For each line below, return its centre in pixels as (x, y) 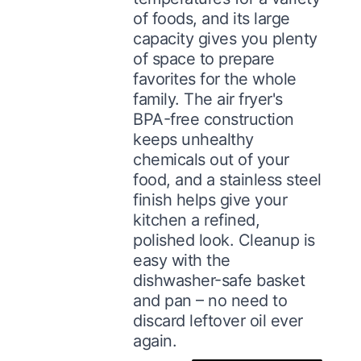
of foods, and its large (212, 18)
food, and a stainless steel (227, 179)
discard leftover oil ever (218, 320)
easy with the (182, 260)
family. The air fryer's (208, 99)
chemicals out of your (211, 159)
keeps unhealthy (193, 139)
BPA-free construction (214, 119)
